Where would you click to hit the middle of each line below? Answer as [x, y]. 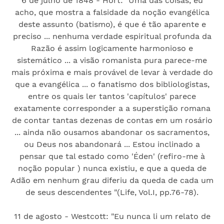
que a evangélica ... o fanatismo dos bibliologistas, [112, 84]
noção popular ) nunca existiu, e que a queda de [112, 168]
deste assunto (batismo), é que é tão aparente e [112, 24]
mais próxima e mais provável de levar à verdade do [112, 72]
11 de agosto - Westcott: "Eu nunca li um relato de [112, 216]
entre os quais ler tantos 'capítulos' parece [112, 96]
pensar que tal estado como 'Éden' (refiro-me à [112, 156]
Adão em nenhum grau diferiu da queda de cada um [112, 180]
